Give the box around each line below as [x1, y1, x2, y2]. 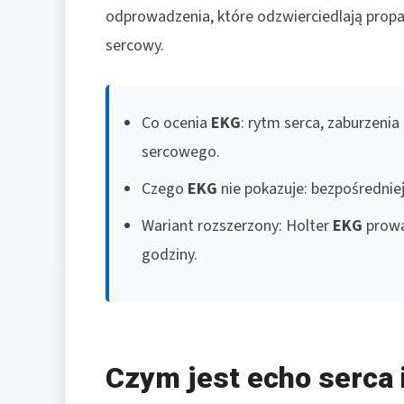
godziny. [142, 243, 197, 267]
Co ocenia [142, 112, 211, 135]
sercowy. [106, 34, 164, 58]
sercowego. [142, 141, 220, 164]
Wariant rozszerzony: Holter [142, 215, 333, 238]
